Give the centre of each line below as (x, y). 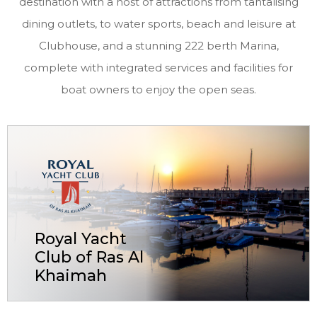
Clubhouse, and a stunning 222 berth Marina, (158, 46)
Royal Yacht (81, 239)
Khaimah (71, 276)
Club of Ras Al (90, 258)
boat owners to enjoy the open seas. (158, 90)
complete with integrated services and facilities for (158, 68)
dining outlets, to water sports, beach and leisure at (158, 24)
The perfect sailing (80, 306)
